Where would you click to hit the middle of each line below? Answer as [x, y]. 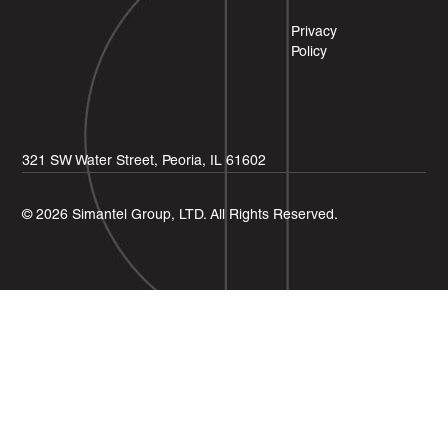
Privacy [314, 33]
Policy [309, 53]
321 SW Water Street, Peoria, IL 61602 [144, 162]
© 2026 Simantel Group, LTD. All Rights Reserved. [180, 216]
